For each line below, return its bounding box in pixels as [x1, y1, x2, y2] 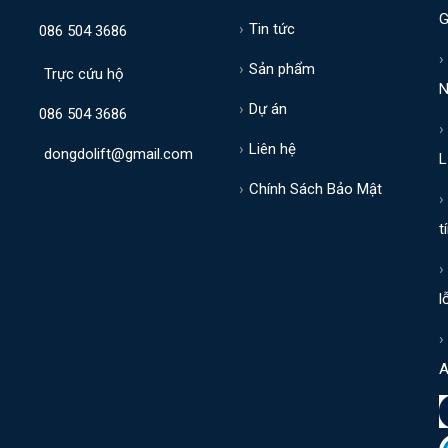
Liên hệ [249, 140, 296, 158]
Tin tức [249, 20, 295, 38]
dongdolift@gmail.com [44, 145, 193, 163]
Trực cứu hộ [44, 65, 124, 83]
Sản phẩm [249, 60, 315, 78]
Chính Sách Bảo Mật [249, 180, 382, 198]
